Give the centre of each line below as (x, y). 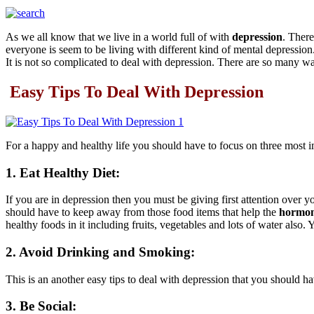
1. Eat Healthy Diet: (63, 172)
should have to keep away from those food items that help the (142, 212)
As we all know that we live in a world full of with (119, 37)
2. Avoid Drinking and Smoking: (100, 252)
